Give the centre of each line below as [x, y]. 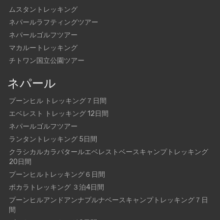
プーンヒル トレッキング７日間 [58, 101]
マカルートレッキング [43, 48]
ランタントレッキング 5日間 [53, 139]
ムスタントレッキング [43, 10]
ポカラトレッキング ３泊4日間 [56, 187]
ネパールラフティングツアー [54, 22]
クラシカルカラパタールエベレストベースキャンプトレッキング [109, 152]
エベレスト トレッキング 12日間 [59, 114]
